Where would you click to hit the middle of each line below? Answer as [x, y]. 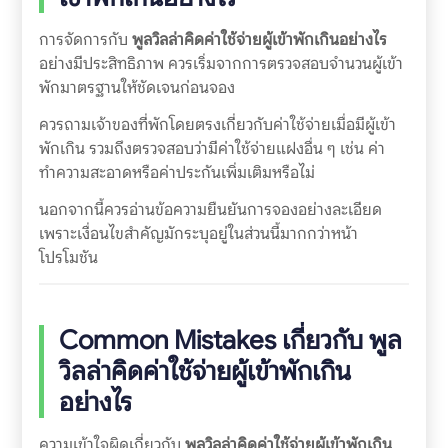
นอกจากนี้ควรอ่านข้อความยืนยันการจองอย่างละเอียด [210, 210]
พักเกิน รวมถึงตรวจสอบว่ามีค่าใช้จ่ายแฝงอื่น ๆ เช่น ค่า [211, 149]
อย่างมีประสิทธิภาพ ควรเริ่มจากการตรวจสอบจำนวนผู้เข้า [220, 64]
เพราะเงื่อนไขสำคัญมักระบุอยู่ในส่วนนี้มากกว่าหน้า [198, 234]
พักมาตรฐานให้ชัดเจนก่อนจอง [136, 88]
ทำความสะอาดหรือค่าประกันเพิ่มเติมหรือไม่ [176, 173]
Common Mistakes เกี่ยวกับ [213, 340]
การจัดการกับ [85, 40]
